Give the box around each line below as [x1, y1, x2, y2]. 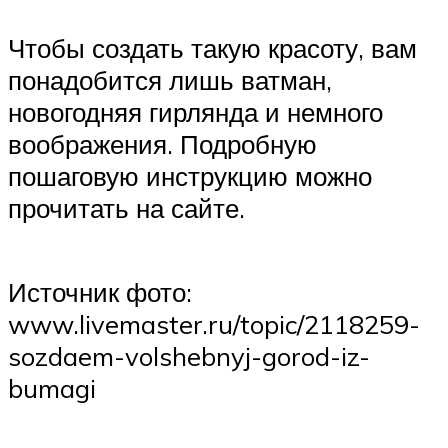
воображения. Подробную [8, 128, 317, 161]
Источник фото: [8, 275, 192, 308]
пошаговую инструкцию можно [8, 160, 372, 193]
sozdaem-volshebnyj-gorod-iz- [8, 339, 370, 372]
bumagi [8, 371, 96, 404]
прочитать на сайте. [8, 192, 245, 225]
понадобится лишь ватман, [8, 64, 332, 97]
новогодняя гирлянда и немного [8, 96, 383, 129]
